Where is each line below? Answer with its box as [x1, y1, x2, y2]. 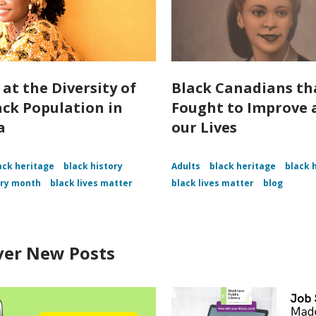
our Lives [171, 118, 238, 138]
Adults [171, 160, 201, 173]
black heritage [209, 160, 276, 173]
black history [63, 160, 123, 173]
